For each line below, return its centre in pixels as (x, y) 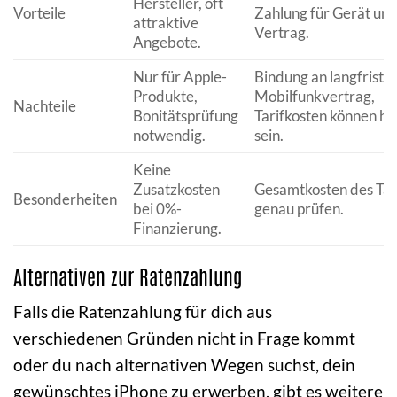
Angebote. (167, 42)
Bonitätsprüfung (185, 115)
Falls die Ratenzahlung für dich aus (143, 312)
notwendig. (169, 135)
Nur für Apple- (179, 76)
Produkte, (165, 96)
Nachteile (45, 105)
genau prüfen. (299, 208)
